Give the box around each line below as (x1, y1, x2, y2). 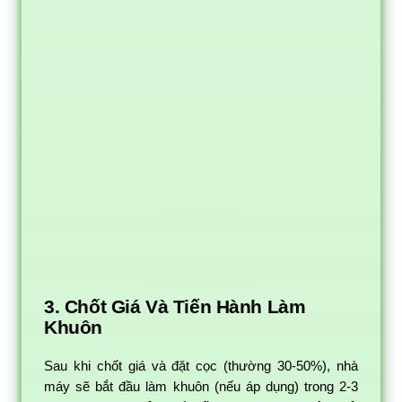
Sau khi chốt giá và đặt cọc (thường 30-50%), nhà (44, 358, 358, 373)
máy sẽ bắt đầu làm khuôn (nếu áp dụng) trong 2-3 (44, 379, 358, 394)
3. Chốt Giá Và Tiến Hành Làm (44, 296, 306, 318)
